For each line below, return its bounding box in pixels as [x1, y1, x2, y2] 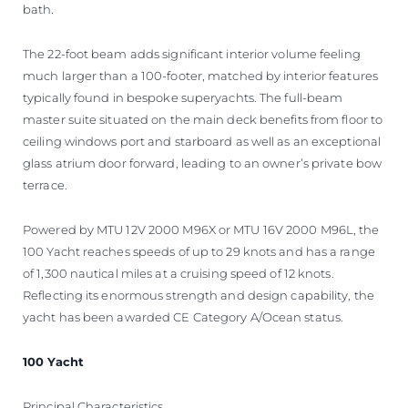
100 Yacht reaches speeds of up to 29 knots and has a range [23, 244, 375, 260]
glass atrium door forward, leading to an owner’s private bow [23, 156, 382, 171]
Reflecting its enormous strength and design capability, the [23, 288, 374, 303]
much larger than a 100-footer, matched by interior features [23, 68, 378, 84]
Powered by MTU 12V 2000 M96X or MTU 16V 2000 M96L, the [23, 222, 380, 238]
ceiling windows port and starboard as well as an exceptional [23, 134, 382, 149]
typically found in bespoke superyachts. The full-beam [23, 90, 343, 106]
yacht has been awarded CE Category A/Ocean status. [23, 310, 344, 325]
